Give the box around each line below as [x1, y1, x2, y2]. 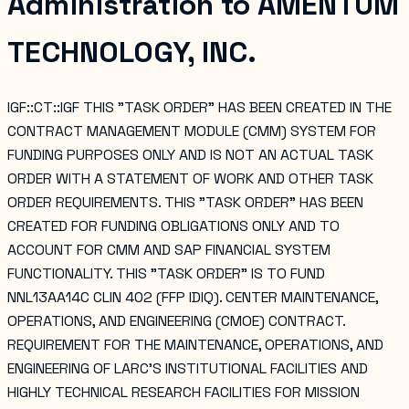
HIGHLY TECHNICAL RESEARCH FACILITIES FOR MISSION [7, 382, 360, 402]
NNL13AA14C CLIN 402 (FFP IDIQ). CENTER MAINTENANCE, [7, 287, 378, 307]
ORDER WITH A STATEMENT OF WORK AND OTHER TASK [7, 168, 373, 188]
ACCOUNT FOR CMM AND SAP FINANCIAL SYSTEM [7, 239, 330, 259]
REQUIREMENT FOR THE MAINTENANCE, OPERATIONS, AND [7, 334, 383, 354]
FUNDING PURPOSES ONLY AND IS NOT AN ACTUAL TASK [7, 144, 373, 164]
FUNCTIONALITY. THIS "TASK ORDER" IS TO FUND [7, 263, 325, 283]
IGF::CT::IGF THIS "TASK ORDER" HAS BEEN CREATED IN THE [7, 97, 392, 117]
